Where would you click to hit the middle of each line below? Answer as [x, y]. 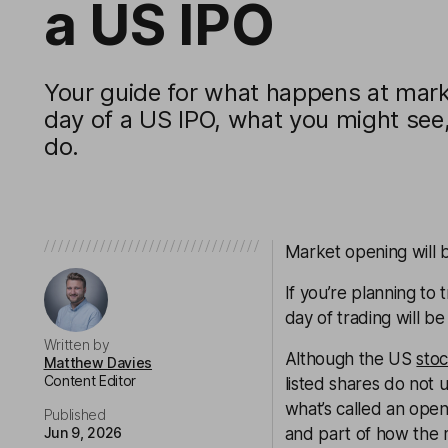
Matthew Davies [98, 362]
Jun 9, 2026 [82, 432]
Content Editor [90, 380]
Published [74, 414]
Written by [76, 344]
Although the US [350, 359]
